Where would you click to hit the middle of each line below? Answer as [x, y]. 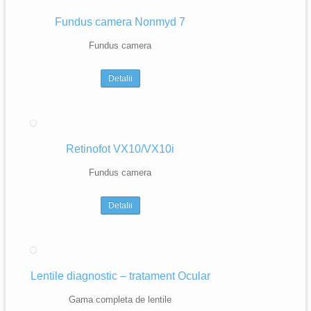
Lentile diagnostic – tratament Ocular [120, 276]
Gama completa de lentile [120, 300]
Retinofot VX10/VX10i [120, 149]
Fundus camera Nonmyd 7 [120, 22]
